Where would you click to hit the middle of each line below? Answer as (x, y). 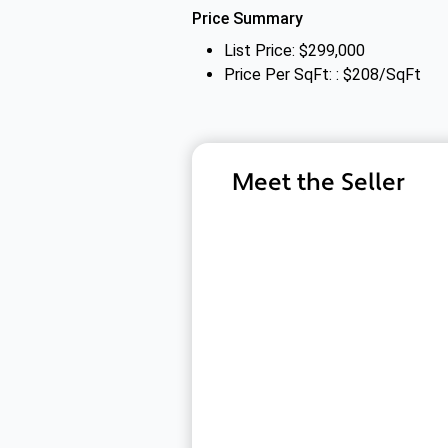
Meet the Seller (318, 182)
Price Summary (247, 18)
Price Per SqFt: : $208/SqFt (322, 74)
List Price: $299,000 (294, 50)
